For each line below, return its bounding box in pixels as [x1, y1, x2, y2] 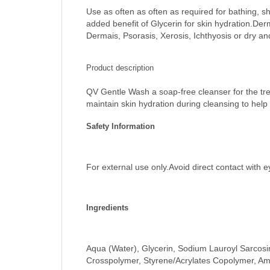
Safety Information [86, 122, 155, 131]
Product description [86, 63, 154, 73]
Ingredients [86, 203, 128, 213]
